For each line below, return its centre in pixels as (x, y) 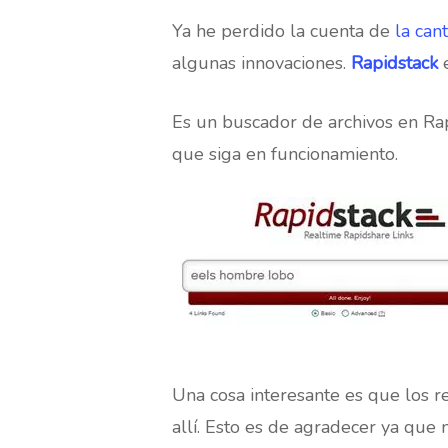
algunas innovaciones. (261, 63)
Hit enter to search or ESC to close (229, 26)
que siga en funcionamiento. (285, 154)
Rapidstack (394, 63)
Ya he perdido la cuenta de (283, 31)
